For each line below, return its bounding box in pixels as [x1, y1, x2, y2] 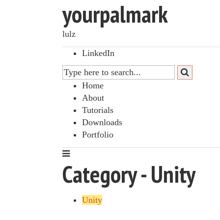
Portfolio [82, 130, 113, 139]
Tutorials [82, 105, 113, 115]
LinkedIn [82, 48, 114, 58]
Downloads [82, 117, 122, 127]
